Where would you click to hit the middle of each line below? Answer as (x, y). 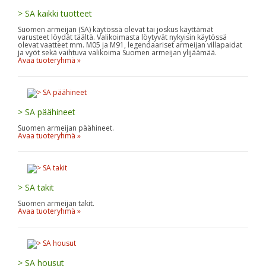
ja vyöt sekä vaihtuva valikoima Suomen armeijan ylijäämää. (117, 52)
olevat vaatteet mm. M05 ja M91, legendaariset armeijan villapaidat (130, 45)
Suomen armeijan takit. (56, 203)
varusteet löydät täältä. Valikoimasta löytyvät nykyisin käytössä (122, 37)
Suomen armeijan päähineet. (66, 128)
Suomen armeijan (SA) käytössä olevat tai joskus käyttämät (115, 29)
